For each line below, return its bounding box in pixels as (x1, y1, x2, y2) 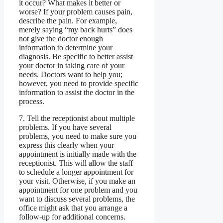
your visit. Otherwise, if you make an (19, 177, 135, 186)
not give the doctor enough (19, 34, 103, 43)
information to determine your (19, 43, 112, 52)
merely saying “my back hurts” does (19, 25, 132, 34)
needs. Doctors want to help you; (19, 70, 122, 79)
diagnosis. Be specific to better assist (19, 52, 133, 61)
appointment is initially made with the (19, 150, 136, 159)
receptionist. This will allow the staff (19, 159, 133, 168)
